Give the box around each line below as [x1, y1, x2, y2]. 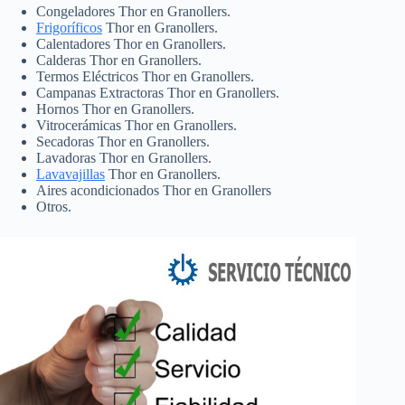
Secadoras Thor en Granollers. [36, 133, 210, 149]
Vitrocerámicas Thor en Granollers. [36, 117, 237, 133]
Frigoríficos [36, 19, 102, 35]
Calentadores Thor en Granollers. [36, 35, 226, 52]
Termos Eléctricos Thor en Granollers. [36, 68, 254, 84]
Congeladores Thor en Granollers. [36, 3, 231, 19]
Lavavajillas [36, 165, 105, 182]
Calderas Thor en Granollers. [36, 52, 202, 68]
